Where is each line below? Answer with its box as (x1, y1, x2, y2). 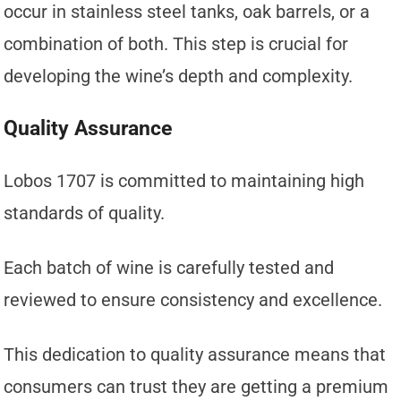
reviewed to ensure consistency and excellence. (4, 289, 383, 311)
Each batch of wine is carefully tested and (4, 257, 335, 279)
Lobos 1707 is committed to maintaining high (4, 170, 365, 192)
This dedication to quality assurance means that (4, 344, 387, 366)
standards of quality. (4, 202, 166, 225)
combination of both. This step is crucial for (4, 33, 349, 55)
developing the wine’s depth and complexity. (4, 65, 354, 88)
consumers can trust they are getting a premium (4, 376, 389, 398)
